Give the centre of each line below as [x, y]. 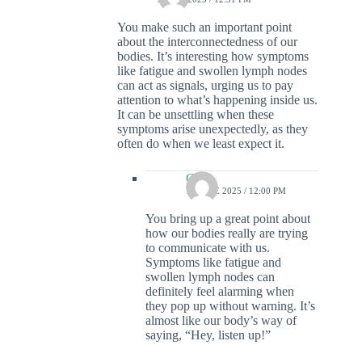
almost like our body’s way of [221, 321]
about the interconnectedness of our [207, 42]
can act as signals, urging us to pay [205, 86]
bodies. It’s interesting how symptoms [213, 57]
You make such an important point [204, 27]
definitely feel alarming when [220, 292]
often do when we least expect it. [201, 144]
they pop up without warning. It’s [230, 306]
